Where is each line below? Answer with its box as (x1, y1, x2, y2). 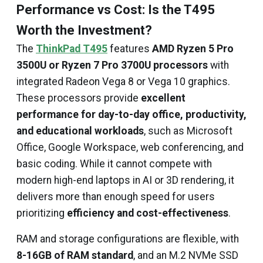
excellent (141, 92, 186, 104)
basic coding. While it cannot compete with (16, 158, 212, 170)
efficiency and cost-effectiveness (67, 207, 228, 219)
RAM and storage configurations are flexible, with (16, 233, 239, 245)
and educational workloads (16, 125, 144, 137)
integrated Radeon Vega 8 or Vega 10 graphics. (16, 76, 230, 87)
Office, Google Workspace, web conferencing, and (16, 141, 244, 153)
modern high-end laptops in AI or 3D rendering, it (16, 174, 234, 186)
